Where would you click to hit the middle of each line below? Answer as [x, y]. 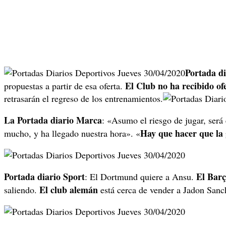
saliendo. [22, 190]
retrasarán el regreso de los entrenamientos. [83, 99]
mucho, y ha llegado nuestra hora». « [72, 133]
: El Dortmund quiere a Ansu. [139, 177]
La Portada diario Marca [53, 120]
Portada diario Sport [44, 177]
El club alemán [69, 190]
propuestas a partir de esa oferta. [65, 86]
